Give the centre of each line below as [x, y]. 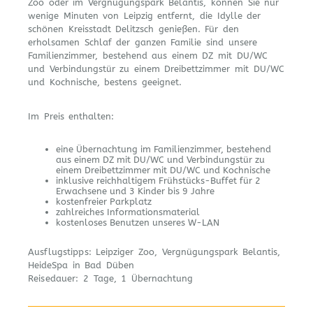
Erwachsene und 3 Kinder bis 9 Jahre [135, 191]
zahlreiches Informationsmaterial [128, 212]
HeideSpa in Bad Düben [81, 265]
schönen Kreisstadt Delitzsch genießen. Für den [134, 29]
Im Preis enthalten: [71, 116]
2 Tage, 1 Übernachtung [136, 278]
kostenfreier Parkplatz [104, 202]
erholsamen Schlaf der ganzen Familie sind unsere [143, 42]
